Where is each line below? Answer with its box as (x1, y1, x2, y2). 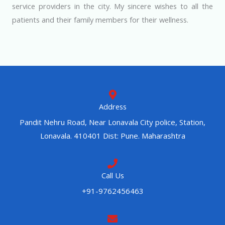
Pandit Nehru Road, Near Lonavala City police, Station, (20, 117, 205, 128)
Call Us (101, 170, 124, 181)
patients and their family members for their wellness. (12, 14, 190, 25)
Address (98, 101, 127, 112)
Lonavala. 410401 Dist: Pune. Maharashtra (40, 131, 185, 141)
